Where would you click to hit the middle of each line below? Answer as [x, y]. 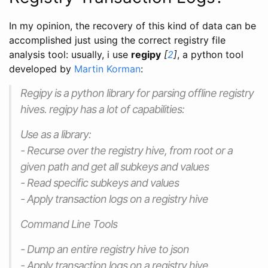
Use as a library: [56, 135]
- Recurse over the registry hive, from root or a [127, 151]
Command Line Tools [69, 224]
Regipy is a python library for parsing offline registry [137, 93]
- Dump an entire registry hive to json [105, 249]
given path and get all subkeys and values [115, 167]
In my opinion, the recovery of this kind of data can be [133, 26]
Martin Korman [107, 69]
